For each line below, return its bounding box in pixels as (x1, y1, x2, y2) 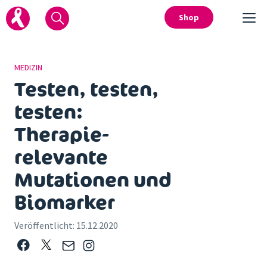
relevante (14, 144, 108, 170)
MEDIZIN (14, 62, 42, 73)
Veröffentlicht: (14, 219, 76, 231)
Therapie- (14, 121, 109, 147)
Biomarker (14, 189, 115, 215)
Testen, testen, (14, 76, 159, 102)
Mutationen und (14, 166, 172, 193)
